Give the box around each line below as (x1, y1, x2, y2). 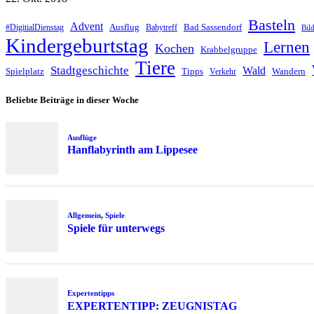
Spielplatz (6, 66, 44, 77)
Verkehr (210, 67, 236, 77)
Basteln (248, 16, 295, 34)
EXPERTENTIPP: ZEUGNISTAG (67, 299, 237, 312)
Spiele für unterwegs (67, 221, 165, 234)
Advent (70, 20, 103, 33)
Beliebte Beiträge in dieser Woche (6, 95, 139, 106)
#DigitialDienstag (6, 22, 64, 33)
